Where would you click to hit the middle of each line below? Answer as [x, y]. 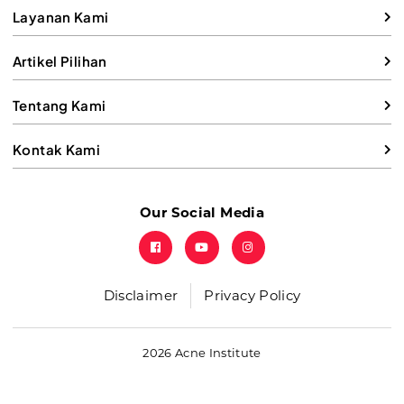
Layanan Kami [61, 17]
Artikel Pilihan [60, 61]
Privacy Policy [252, 296]
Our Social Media [202, 213]
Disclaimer [141, 296]
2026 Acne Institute [202, 353]
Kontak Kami [57, 150]
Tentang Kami [60, 106]
